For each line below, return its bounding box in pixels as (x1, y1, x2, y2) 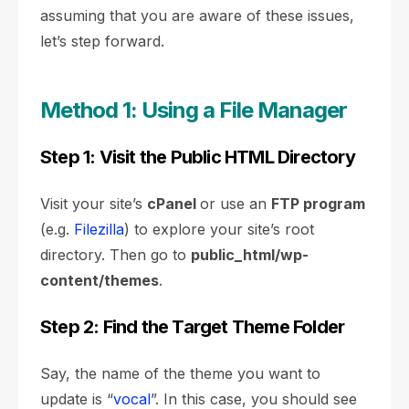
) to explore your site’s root (124, 220, 314, 238)
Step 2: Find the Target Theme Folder (40, 316, 345, 338)
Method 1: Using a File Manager (40, 97, 347, 123)
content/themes (40, 271, 159, 289)
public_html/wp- (191, 246, 309, 264)
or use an (200, 194, 271, 213)
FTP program (271, 194, 365, 213)
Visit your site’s (40, 194, 147, 213)
